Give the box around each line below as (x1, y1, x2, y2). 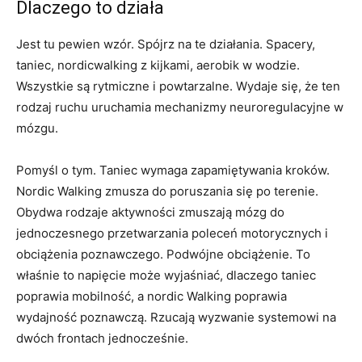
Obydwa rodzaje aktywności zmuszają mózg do (16, 204, 284, 221)
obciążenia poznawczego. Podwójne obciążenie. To (16, 246, 310, 263)
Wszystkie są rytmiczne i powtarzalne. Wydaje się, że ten (16, 78, 340, 95)
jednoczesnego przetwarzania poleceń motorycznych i (16, 225, 328, 242)
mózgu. (16, 120, 58, 137)
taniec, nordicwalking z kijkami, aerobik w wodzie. (16, 57, 300, 74)
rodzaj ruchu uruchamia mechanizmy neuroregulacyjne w (16, 99, 343, 116)
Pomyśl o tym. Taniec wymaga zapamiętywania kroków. (16, 162, 330, 179)
